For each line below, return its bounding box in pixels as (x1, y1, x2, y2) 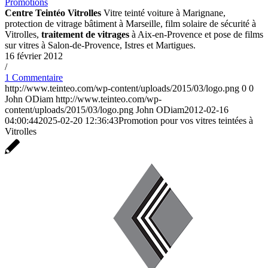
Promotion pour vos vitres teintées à (118, 115, 253, 126)
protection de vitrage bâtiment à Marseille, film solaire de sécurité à (5, 19, 256, 29)
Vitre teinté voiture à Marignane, (101, 8, 226, 19)
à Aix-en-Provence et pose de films (129, 29, 263, 40)
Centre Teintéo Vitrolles (5, 8, 101, 19)
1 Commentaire (5, 72, 63, 83)
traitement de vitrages (41, 29, 129, 40)
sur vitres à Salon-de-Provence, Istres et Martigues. (5, 40, 196, 51)
